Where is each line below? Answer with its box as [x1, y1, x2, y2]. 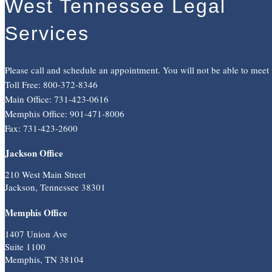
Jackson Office [5, 146, 63, 160]
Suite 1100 [5, 240, 46, 253]
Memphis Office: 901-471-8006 [5, 107, 124, 120]
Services [5, 22, 89, 45]
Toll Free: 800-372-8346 [5, 78, 98, 90]
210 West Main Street [5, 168, 86, 180]
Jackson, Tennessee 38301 [5, 180, 106, 193]
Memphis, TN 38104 [5, 253, 84, 265]
